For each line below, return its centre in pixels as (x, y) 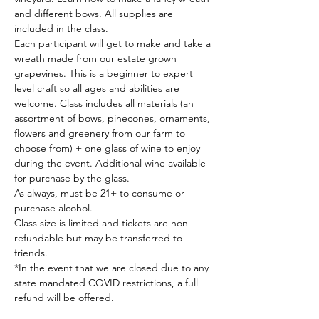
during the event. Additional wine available (111, 163)
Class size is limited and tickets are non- (103, 223)
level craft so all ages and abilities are (98, 88)
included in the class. (61, 28)
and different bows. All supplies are (95, 14)
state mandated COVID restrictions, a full (108, 283)
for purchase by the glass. (72, 178)
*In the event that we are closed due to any (113, 268)
